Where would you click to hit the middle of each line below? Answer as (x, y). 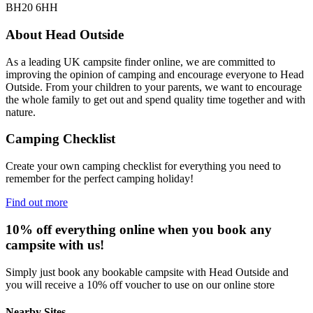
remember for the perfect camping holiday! (100, 179)
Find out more (37, 203)
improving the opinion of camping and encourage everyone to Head (155, 74)
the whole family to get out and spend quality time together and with (155, 99)
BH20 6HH (32, 8)
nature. (21, 112)
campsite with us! (55, 245)
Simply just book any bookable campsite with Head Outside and (147, 272)
